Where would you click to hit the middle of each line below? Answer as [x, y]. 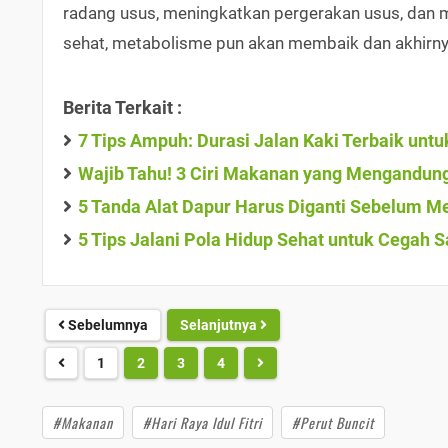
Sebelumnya [106, 324]
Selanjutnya [220, 324]
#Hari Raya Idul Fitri [202, 422]
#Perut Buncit [333, 422]
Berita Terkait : [122, 107]
